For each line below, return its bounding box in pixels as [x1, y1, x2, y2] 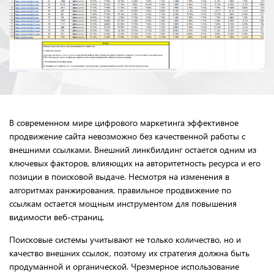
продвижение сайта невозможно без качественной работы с [9, 130, 245, 143]
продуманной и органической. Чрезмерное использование [9, 261, 239, 273]
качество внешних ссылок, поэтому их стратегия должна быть [9, 247, 250, 259]
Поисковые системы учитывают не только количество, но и [9, 234, 241, 246]
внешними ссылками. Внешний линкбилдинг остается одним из [9, 144, 256, 156]
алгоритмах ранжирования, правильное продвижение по [9, 184, 231, 196]
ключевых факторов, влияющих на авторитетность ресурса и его [9, 157, 261, 169]
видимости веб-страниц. [9, 211, 104, 223]
